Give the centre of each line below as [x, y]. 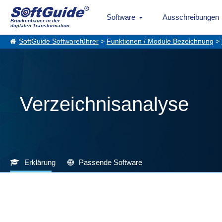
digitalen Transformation [40, 26]
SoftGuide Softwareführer [59, 41]
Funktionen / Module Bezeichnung [160, 41]
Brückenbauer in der [35, 21]
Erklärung [40, 162]
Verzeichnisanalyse [104, 104]
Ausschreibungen [191, 17]
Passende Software [111, 162]
